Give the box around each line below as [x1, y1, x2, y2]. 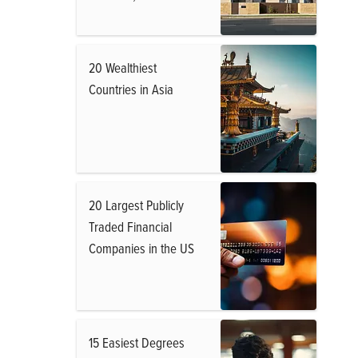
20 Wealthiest [89, 58, 157, 77]
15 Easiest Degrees [89, 333, 185, 352]
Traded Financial [89, 217, 172, 236]
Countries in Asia [89, 80, 173, 98]
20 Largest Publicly [89, 196, 184, 214]
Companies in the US [89, 239, 194, 257]
